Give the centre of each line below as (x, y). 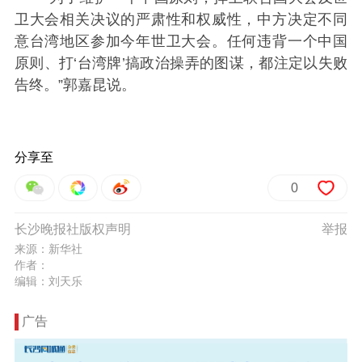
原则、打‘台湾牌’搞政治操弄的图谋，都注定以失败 (181, 63)
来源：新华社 (48, 249)
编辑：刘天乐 (48, 282)
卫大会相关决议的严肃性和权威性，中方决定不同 (181, 20)
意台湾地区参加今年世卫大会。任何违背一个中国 (181, 42)
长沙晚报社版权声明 (72, 229)
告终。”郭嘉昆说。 (75, 85)
